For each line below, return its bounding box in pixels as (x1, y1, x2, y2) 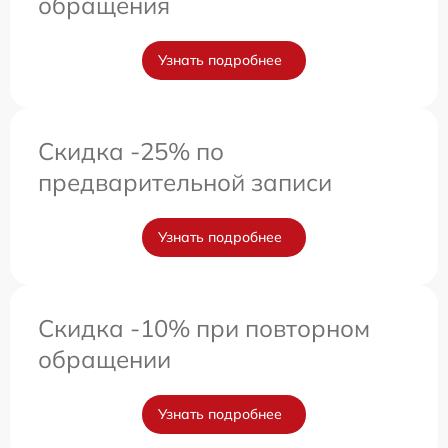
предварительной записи (38, 166, 332, 197)
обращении (38, 343, 171, 374)
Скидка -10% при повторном (38, 312, 370, 343)
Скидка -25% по (38, 135, 224, 166)
